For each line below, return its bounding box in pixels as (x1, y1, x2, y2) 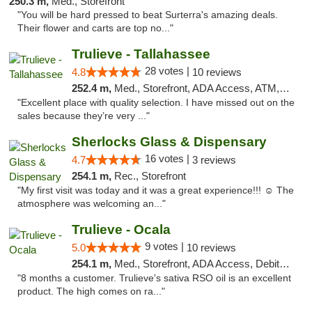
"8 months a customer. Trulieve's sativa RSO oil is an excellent (17, 273, 291, 283)
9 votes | (144, 240, 187, 252)
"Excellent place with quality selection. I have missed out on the (17, 97, 295, 108)
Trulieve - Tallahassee (71, 47, 210, 61)
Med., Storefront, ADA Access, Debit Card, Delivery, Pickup (114, 258, 279, 270)
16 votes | (144, 153, 192, 164)
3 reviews (192, 154, 236, 166)
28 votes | (144, 65, 192, 77)
